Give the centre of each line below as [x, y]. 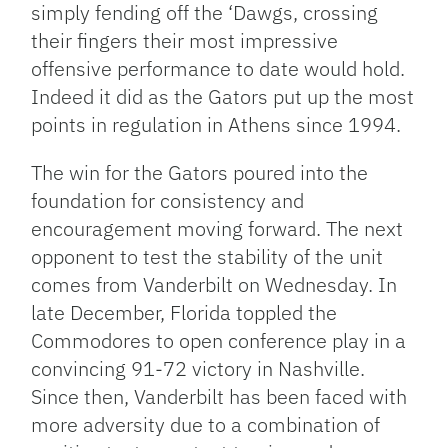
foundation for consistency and [168, 200]
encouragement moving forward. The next [217, 228]
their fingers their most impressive [185, 40]
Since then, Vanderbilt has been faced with [219, 396]
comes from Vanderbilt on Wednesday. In [214, 284]
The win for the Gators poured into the [200, 172]
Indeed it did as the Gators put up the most [223, 96]
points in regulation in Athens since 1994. [216, 124]
